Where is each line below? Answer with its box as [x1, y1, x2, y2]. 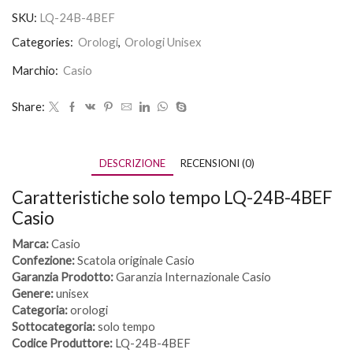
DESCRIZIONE [98, 156, 165, 169]
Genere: [12, 285, 54, 300]
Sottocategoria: [12, 318, 95, 333]
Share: [12, 98, 45, 113]
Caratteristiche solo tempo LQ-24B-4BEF [12, 186, 333, 208]
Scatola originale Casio [75, 252, 195, 267]
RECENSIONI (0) [180, 156, 255, 169]
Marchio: [12, 62, 58, 77]
